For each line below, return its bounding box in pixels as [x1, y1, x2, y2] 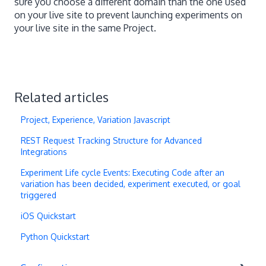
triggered [21, 189, 57, 200]
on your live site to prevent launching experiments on [14, 9, 242, 21]
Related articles [14, 88, 109, 105]
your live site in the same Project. [14, 22, 156, 34]
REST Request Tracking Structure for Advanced [21, 135, 202, 145]
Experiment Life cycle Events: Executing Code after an [21, 167, 225, 178]
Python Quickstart [21, 231, 90, 242]
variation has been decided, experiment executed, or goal [21, 178, 241, 189]
